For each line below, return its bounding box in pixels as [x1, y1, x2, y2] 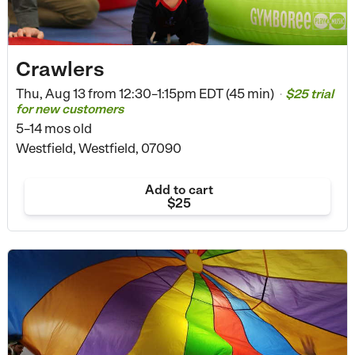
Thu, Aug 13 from [15, 86, 116, 102]
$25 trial [284, 86, 334, 102]
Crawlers [15, 56, 104, 81]
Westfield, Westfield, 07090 [15, 140, 181, 157]
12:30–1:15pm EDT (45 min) [116, 86, 277, 102]
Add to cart [144, 182, 213, 197]
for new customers [15, 101, 124, 117]
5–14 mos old [15, 120, 92, 137]
